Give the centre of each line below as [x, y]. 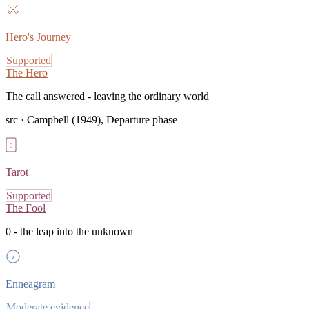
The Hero [27, 72]
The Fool [26, 208]
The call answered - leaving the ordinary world [107, 96]
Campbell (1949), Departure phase [102, 119]
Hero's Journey [38, 37]
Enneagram [30, 283]
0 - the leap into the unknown [69, 231]
